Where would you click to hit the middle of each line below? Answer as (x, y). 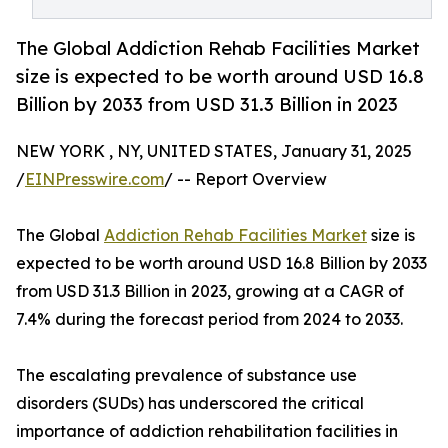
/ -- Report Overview (245, 179)
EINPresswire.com (94, 179)
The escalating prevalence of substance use (186, 375)
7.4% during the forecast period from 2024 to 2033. (209, 319)
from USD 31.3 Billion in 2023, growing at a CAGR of (210, 291)
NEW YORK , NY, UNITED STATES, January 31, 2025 (214, 151)
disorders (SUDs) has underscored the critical (190, 403)
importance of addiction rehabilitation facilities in (207, 431)
